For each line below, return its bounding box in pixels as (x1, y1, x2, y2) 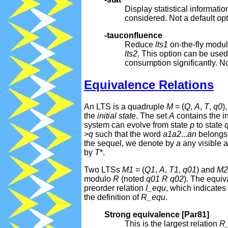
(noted (119, 175, 146, 184)
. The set (136, 111, 169, 121)
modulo (84, 175, 113, 184)
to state (194, 121, 224, 130)
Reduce (125, 40, 155, 49)
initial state (97, 111, 136, 121)
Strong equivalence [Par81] (104, 210, 209, 219)
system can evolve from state (84, 121, 190, 130)
